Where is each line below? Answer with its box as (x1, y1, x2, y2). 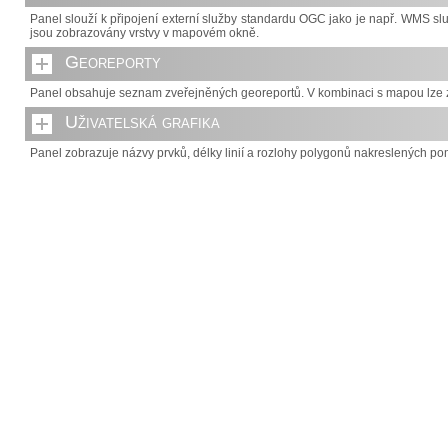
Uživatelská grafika (65, 112, 220, 132)
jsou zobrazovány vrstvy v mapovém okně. (30, 26, 259, 40)
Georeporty (65, 52, 161, 72)
